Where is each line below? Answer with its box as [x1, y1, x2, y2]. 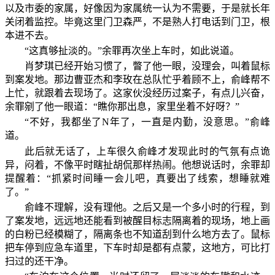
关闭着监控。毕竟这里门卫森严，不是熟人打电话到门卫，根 [5, 16, 270, 27]
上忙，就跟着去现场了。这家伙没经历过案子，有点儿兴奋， [5, 88, 270, 99]
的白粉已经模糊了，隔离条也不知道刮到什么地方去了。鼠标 [5, 228, 270, 239]
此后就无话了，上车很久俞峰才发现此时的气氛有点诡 [25, 145, 270, 157]
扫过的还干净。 [5, 255, 74, 266]
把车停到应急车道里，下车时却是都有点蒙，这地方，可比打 [5, 242, 270, 253]
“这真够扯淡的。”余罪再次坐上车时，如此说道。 [25, 45, 239, 56]
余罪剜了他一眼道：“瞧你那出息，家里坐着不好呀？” [5, 101, 239, 112]
